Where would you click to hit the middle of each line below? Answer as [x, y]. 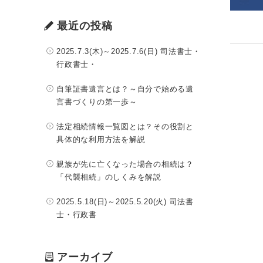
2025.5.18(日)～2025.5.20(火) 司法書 [125, 202]
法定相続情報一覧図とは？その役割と [125, 127]
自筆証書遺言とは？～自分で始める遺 [125, 89]
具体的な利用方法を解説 [101, 139]
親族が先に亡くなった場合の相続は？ [125, 164]
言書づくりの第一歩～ [97, 102]
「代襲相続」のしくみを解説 [109, 177]
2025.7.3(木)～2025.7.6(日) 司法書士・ [129, 51]
